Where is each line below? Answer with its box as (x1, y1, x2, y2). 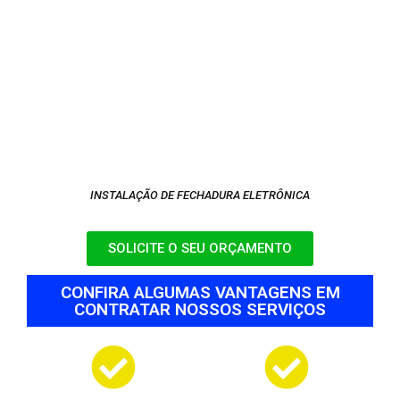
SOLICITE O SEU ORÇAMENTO (108, 240, 292, 257)
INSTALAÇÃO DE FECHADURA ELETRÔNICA (90, 187, 310, 202)
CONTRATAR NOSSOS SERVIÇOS (74, 299, 326, 321)
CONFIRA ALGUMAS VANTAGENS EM (60, 282, 340, 304)
